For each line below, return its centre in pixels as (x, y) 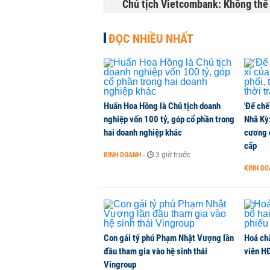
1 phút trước (187, 21)
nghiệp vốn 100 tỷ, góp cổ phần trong (169, 119)
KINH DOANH (122, 155)
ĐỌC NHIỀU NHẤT (151, 39)
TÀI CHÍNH (137, 21)
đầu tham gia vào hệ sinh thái (155, 251)
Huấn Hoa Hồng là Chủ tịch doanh (162, 106)
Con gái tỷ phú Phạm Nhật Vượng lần (169, 238)
